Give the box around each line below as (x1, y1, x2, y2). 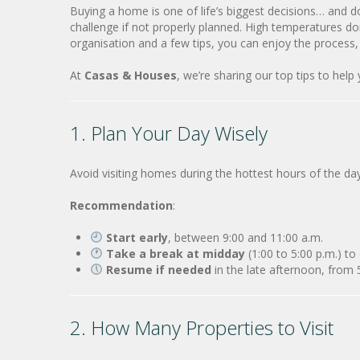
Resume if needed (105, 262, 211, 277)
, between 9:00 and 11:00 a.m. (167, 230, 323, 245)
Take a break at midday (105, 246, 245, 261)
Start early (105, 230, 168, 245)
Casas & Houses (84, 67, 177, 83)
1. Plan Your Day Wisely (70, 120, 268, 146)
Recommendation (70, 198, 173, 213)
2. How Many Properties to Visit (70, 314, 333, 341)
